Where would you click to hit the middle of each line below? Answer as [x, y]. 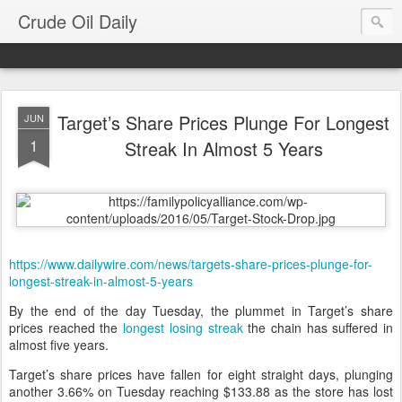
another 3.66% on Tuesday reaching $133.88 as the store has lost [201, 391]
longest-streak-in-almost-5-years [101, 281]
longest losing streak [183, 328]
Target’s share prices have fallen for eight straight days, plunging [201, 374]
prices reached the [66, 328]
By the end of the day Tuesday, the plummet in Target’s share [201, 310]
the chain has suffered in [318, 328]
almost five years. [59, 345]
